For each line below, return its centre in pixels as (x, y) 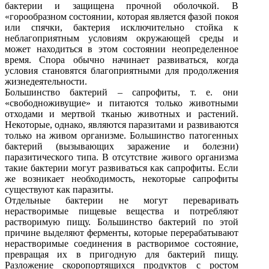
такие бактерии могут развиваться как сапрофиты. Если (122, 168)
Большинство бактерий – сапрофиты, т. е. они (122, 92)
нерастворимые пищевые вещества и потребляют (122, 211)
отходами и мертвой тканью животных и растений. (122, 113)
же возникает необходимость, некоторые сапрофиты (122, 178)
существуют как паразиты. (59, 189)
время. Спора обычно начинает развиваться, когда (122, 59)
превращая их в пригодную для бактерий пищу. (122, 254)
